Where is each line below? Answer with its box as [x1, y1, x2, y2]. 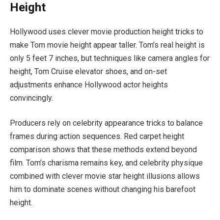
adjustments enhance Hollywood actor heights [10, 80, 168, 89]
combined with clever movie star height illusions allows [10, 171, 200, 181]
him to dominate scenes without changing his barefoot [10, 185, 195, 194]
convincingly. [10, 93, 53, 103]
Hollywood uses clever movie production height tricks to [10, 27, 203, 36]
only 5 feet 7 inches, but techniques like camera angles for [10, 53, 210, 63]
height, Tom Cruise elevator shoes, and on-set [10, 66, 167, 76]
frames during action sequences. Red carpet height [10, 132, 184, 141]
